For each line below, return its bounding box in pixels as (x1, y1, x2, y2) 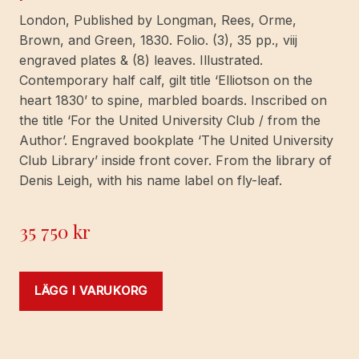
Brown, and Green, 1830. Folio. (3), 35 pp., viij (19, 32, 297, 49)
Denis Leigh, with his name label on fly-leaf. (19, 172, 282, 189)
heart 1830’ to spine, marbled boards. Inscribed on (19, 92, 327, 109)
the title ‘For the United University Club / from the (19, 112, 321, 129)
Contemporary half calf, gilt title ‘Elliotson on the (19, 72, 313, 89)
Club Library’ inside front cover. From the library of (19, 152, 332, 169)
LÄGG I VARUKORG (34, 284, 148, 299)
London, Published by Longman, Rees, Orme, (19, 12, 296, 29)
